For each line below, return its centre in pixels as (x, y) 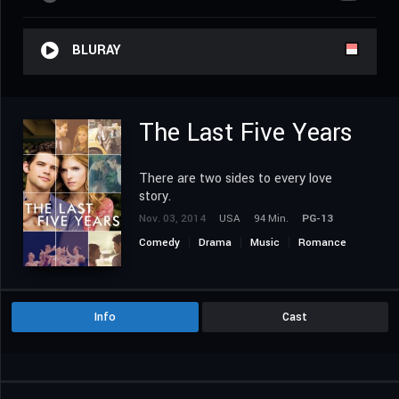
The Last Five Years (246, 134)
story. (155, 197)
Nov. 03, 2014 (172, 219)
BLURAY (97, 51)
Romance (322, 243)
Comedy (159, 243)
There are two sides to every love (236, 179)
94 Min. (271, 219)
